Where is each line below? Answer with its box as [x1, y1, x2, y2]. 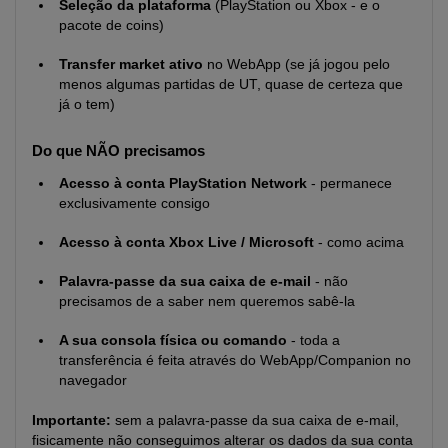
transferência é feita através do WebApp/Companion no [59, 352, 411, 368]
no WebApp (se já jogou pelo [203, 56, 390, 72]
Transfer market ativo [59, 56, 203, 72]
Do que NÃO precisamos [32, 141, 205, 159]
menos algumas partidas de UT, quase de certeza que [59, 76, 403, 92]
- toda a [287, 332, 340, 348]
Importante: [32, 412, 111, 428]
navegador [59, 372, 127, 388]
